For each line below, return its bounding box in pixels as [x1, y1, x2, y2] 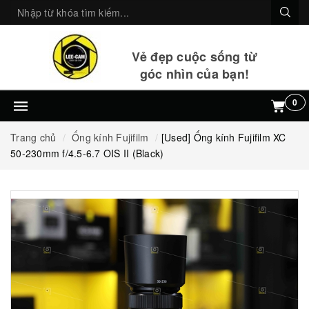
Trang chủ [10, 130, 57, 144]
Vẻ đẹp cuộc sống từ [131, 47, 258, 66]
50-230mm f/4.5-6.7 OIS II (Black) [10, 146, 164, 160]
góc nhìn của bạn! [139, 64, 250, 83]
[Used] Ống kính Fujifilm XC [161, 130, 286, 144]
